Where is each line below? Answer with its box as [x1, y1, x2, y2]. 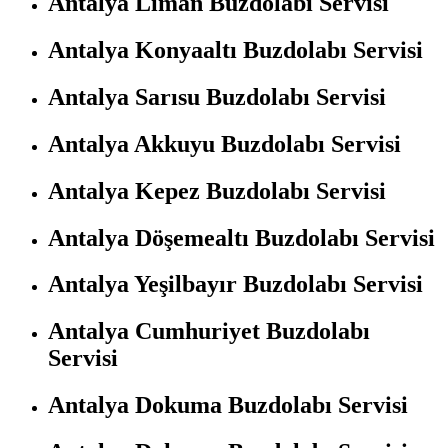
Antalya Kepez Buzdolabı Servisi [48, 177, 386, 204]
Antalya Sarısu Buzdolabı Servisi [48, 83, 386, 110]
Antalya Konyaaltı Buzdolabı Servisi [48, 36, 423, 63]
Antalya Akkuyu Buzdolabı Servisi [48, 130, 401, 157]
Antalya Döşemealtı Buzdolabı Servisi [48, 224, 435, 251]
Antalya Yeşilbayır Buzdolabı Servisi [48, 271, 423, 298]
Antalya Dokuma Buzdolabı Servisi [48, 392, 408, 419]
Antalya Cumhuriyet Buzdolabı [48, 318, 370, 345]
